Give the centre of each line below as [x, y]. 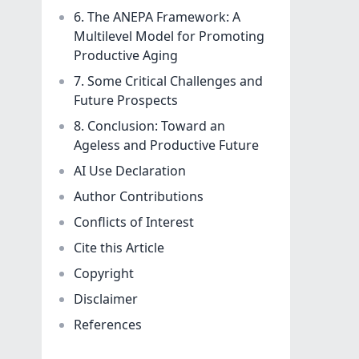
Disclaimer [106, 299]
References [108, 325]
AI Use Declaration [130, 171]
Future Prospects [126, 101]
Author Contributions [139, 197]
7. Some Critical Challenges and [168, 81]
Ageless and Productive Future [166, 145]
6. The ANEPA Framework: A [157, 17]
